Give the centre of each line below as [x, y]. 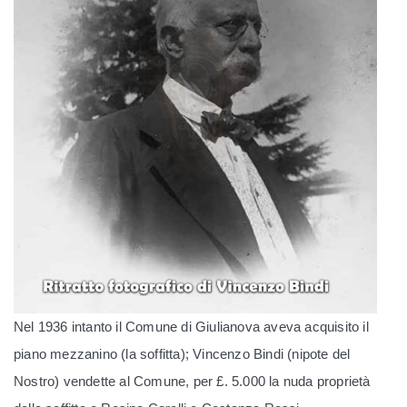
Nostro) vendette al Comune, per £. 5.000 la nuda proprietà [192, 381]
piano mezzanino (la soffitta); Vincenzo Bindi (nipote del [182, 354]
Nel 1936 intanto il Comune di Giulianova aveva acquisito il [191, 327]
